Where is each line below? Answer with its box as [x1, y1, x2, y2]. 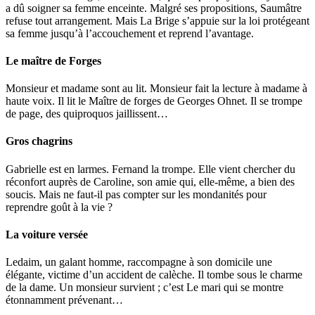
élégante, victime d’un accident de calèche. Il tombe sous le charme [6, 269, 302, 281]
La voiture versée [6, 228, 88, 240]
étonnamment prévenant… [6, 294, 123, 307]
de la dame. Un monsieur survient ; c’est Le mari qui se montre [6, 281, 283, 294]
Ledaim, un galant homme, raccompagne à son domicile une [6, 256, 272, 269]
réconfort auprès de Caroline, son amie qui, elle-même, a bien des [6, 175, 295, 188]
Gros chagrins [6, 135, 72, 148]
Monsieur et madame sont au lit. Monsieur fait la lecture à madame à [6, 82, 307, 95]
